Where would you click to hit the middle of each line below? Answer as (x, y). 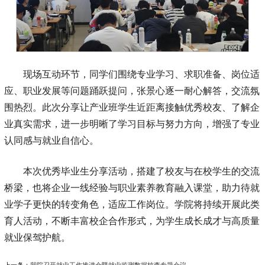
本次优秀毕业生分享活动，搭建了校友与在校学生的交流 (141, 171)
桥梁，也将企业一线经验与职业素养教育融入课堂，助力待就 (132, 188)
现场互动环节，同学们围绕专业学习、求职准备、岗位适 (141, 74)
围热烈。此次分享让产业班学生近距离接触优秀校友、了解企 (132, 107)
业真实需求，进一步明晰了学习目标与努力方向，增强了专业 (132, 124)
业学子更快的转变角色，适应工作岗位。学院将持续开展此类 (132, 204)
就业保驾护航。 (37, 237)
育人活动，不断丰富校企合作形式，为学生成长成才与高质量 (132, 221)
